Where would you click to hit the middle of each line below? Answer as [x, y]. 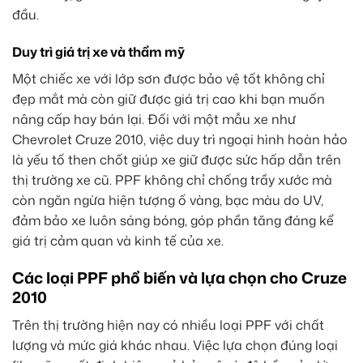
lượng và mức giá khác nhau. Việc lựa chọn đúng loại [175, 345]
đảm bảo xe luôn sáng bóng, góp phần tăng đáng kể [173, 221]
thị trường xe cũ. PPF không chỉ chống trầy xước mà [172, 180]
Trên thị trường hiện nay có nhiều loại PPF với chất [168, 325]
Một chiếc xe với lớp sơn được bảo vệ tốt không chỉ [169, 79]
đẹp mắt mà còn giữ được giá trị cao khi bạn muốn [169, 99]
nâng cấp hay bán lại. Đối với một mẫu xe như [154, 120]
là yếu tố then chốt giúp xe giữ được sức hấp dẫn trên [177, 160]
